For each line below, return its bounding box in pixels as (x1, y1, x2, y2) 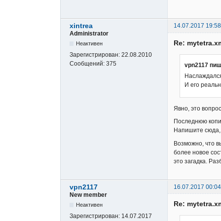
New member (70, 191, 107, 199)
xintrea (70, 22, 93, 30)
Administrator (70, 30, 109, 37)
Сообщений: (70, 60, 106, 68)
